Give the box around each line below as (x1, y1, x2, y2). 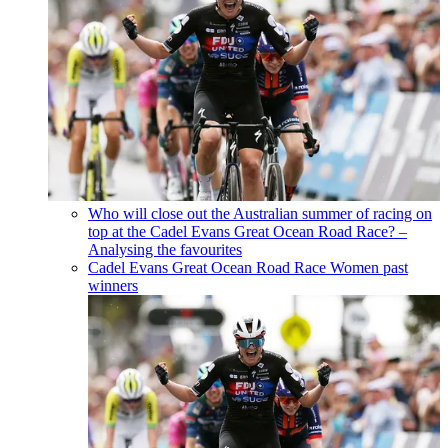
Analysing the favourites (88, 241, 242, 259)
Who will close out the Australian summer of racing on (88, 205, 432, 223)
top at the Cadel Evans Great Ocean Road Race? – (88, 223, 407, 241)
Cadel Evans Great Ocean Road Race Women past (88, 259, 408, 277)
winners (88, 277, 138, 295)
